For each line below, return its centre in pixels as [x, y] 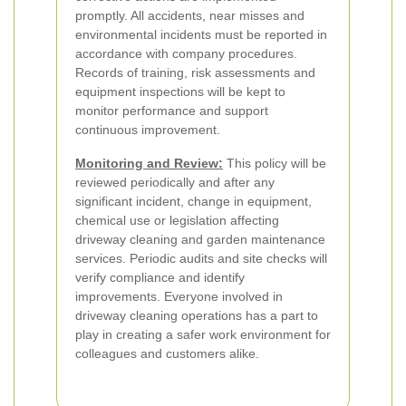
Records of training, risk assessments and [195, 72]
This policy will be [275, 163]
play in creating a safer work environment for [203, 334]
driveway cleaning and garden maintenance [200, 239]
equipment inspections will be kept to [180, 92]
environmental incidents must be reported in [201, 34]
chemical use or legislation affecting [177, 220]
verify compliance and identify [160, 277]
